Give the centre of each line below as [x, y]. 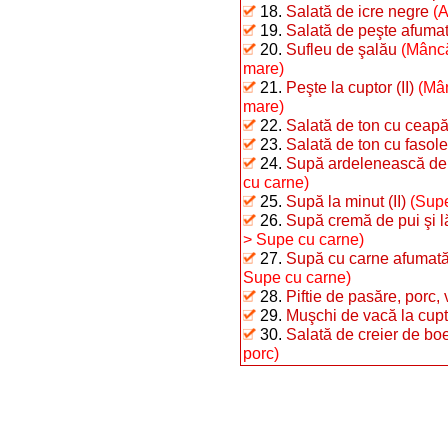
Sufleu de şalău [341, 49]
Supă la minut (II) [346, 201]
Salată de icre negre [357, 11]
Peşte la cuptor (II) [350, 87]
